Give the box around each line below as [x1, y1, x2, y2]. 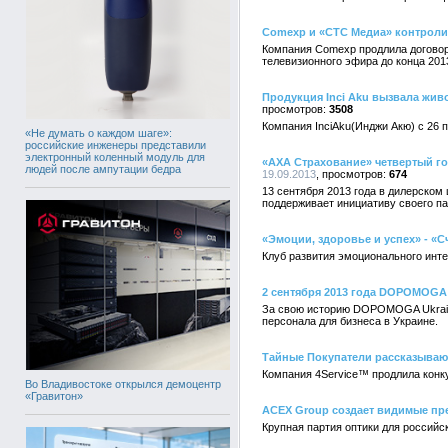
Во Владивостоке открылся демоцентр [25, 377, 221, 390]
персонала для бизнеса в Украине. [262, 315, 438, 327]
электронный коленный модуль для [25, 150, 205, 163]
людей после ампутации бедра [25, 162, 181, 175]
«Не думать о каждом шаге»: [25, 126, 172, 139]
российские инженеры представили [25, 138, 206, 151]
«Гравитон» [25, 389, 83, 402]
